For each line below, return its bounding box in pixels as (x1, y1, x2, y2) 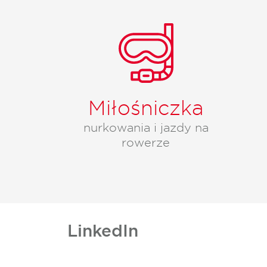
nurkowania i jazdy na (83, 120, 209, 135)
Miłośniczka (88, 95, 204, 120)
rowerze (122, 135, 170, 150)
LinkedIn (67, 220, 138, 241)
